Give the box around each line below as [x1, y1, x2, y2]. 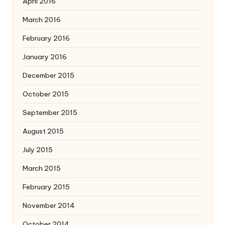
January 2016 [23, 52, 67, 61]
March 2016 [23, 15, 61, 24]
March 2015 [23, 163, 61, 173]
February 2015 [23, 182, 70, 191]
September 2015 [23, 107, 77, 117]
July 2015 [23, 145, 53, 154]
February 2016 [23, 33, 70, 43]
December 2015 [23, 70, 74, 80]
